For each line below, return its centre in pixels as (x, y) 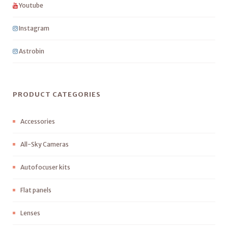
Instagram (34, 28)
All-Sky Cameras (45, 144)
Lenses (30, 213)
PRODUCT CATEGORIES (57, 94)
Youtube (31, 5)
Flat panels (36, 190)
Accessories (38, 121)
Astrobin (31, 51)
